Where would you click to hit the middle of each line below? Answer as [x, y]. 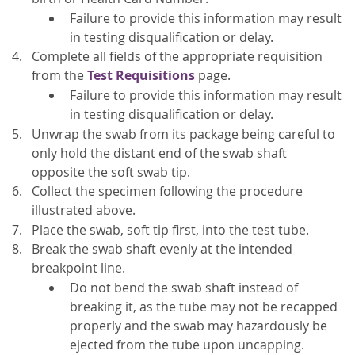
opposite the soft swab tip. [111, 172]
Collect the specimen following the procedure [167, 191]
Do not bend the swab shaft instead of [184, 288]
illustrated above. [85, 210]
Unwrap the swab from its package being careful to [183, 134]
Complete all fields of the [107, 57]
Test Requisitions [141, 76]
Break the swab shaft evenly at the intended [162, 249]
